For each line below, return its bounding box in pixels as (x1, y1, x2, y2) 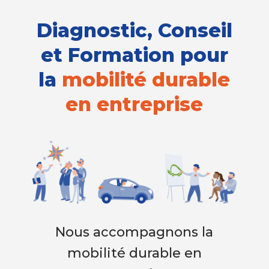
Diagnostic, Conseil (36, 19, 232, 42)
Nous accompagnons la (55, 223, 214, 240)
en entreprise (65, 92, 204, 116)
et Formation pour (40, 43, 228, 67)
